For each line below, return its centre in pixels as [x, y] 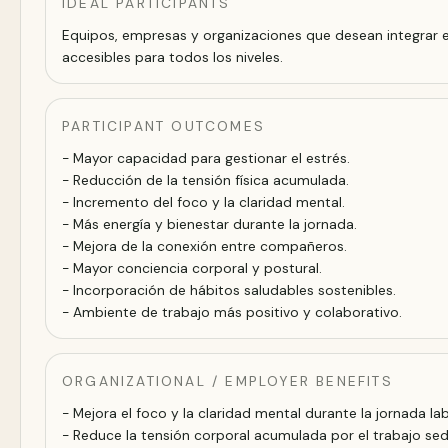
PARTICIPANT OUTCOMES [164, 125]
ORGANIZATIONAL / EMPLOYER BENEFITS [227, 380]
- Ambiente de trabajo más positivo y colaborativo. [232, 311]
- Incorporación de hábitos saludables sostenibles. [229, 289]
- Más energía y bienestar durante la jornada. [209, 223]
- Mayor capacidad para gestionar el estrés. [206, 157]
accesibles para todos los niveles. [172, 56]
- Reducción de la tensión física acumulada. [205, 179]
